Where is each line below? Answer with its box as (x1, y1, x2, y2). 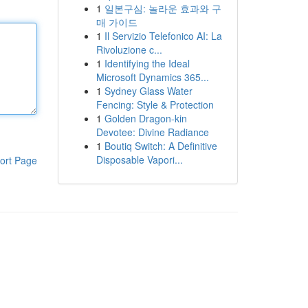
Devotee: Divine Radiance (96, 125, 209, 139)
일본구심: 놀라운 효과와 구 (104, 1, 221, 15)
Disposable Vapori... (96, 153, 183, 166)
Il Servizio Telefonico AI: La (104, 29, 222, 43)
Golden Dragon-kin (104, 111, 187, 125)
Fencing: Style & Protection (96, 98, 214, 111)
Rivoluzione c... (96, 43, 162, 56)
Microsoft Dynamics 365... (96, 70, 209, 84)
